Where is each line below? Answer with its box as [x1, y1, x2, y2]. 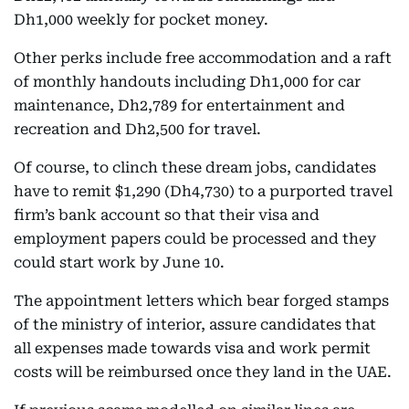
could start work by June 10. [14, 254, 225, 271]
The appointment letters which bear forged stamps [14, 292, 389, 309]
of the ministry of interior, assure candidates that [14, 316, 376, 333]
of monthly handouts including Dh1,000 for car [14, 73, 361, 90]
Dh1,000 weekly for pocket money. [14, 11, 268, 28]
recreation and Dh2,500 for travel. [14, 121, 261, 138]
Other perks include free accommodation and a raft [14, 49, 392, 67]
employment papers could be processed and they [14, 230, 376, 247]
